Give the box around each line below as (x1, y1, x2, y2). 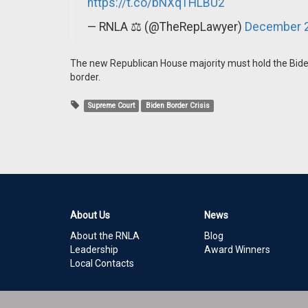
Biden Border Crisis (145, 101, 210, 110)
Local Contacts (70, 258, 134, 269)
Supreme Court (88, 101, 135, 110)
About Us (70, 210, 110, 221)
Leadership (70, 244, 118, 255)
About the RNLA (70, 230, 140, 241)
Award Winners (204, 244, 270, 255)
